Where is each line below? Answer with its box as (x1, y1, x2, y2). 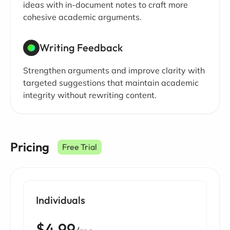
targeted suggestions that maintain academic (23, 78, 199, 88)
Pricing (10, 139, 49, 155)
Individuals (36, 194, 85, 207)
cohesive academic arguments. (23, 11, 142, 22)
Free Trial (62, 142, 97, 152)
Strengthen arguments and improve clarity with (23, 65, 205, 76)
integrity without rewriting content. (23, 90, 157, 101)
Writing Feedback (40, 41, 123, 54)
